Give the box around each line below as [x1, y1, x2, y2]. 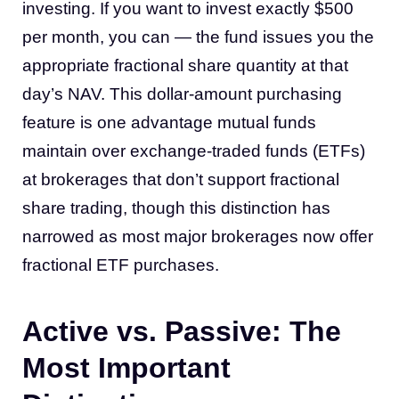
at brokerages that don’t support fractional [22, 170, 339, 189]
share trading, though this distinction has [22, 199, 330, 217]
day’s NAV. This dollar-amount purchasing [22, 85, 342, 103]
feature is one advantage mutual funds [22, 113, 316, 132]
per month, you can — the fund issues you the [22, 28, 374, 46]
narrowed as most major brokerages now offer [22, 227, 373, 246]
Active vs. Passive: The [22, 315, 341, 347]
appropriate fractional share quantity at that [22, 56, 348, 75]
